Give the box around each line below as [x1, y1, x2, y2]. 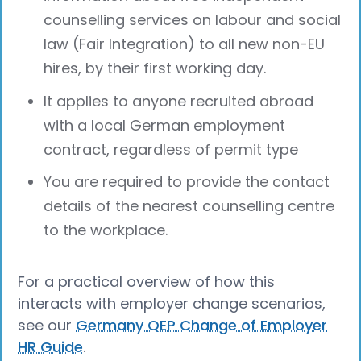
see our [18, 315, 77, 336]
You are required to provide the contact [44, 172, 330, 193]
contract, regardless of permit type [44, 139, 299, 160]
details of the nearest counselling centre [44, 196, 335, 217]
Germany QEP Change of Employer [76, 315, 328, 336]
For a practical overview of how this [18, 272, 276, 293]
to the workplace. [44, 220, 168, 241]
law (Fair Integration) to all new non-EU [44, 33, 326, 54]
